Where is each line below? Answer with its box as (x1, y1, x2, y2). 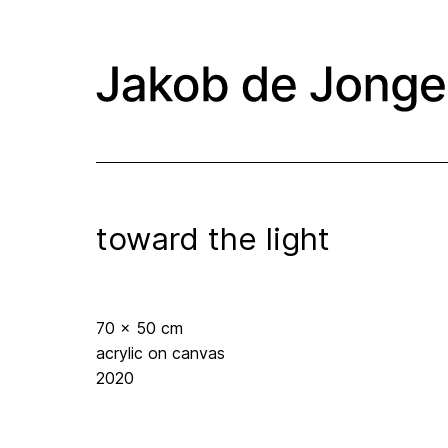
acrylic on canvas (96, 343, 225, 364)
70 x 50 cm (96, 318, 183, 339)
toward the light (96, 220, 330, 259)
